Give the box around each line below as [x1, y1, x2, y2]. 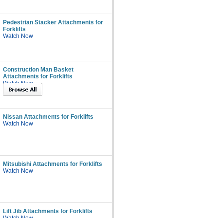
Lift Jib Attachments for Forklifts [3, 208, 92, 215]
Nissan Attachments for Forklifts [3, 113, 93, 120]
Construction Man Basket [3, 66, 73, 73]
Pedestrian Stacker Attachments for [3, 19, 103, 26]
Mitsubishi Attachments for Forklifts [3, 161, 102, 167]
